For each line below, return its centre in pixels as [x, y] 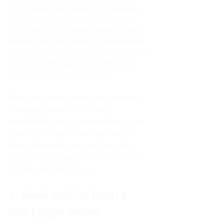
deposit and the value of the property [78, 41]
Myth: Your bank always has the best [74, 97]
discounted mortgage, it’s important [75, 8]
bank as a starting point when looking [76, 157]
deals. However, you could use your [72, 145]
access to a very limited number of [70, 133]
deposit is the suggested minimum [73, 63]
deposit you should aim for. [59, 74]
